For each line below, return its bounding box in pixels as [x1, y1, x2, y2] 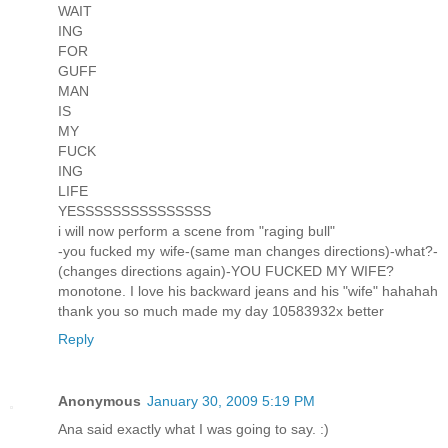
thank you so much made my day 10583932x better [58, 302, 384, 319]
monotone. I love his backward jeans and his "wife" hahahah [58, 282, 438, 299]
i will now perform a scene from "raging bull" [58, 222, 335, 239]
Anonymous [58, 392, 141, 409]
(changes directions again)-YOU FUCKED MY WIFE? [58, 262, 394, 279]
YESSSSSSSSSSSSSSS [58, 202, 211, 219]
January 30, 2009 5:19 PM [147, 392, 315, 409]
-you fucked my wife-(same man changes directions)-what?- [58, 242, 438, 259]
